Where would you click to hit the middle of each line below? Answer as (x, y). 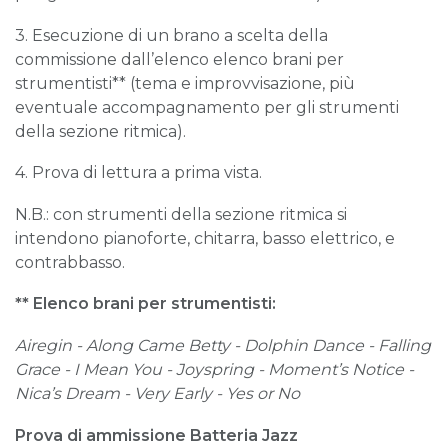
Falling (404, 345)
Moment (302, 369)
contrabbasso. (70, 262)
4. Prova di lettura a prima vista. (138, 173)
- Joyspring (212, 369)
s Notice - (377, 369)
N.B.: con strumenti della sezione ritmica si (181, 214)
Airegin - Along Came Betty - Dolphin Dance (191, 345)
